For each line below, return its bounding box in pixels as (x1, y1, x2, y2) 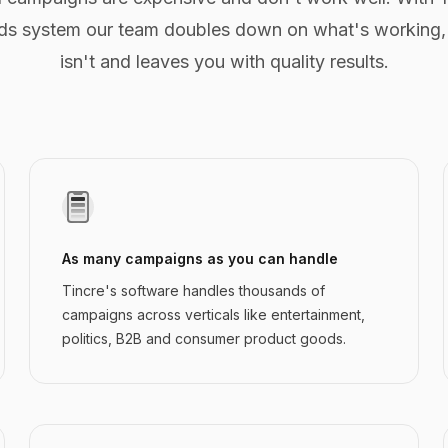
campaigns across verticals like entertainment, (62, 306, 366, 323)
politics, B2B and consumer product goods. (62, 330, 347, 347)
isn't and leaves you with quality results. (59, 51, 389, 72)
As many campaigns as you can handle (62, 250, 339, 267)
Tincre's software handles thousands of (62, 282, 326, 299)
